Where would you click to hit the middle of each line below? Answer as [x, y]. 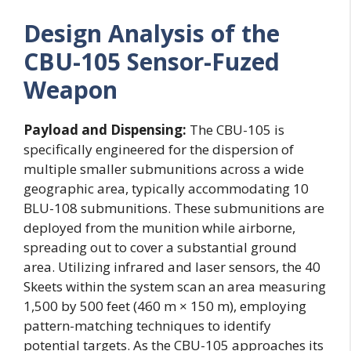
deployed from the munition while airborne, [159, 228]
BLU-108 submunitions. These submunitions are [174, 208]
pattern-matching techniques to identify [147, 326]
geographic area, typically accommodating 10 [166, 189]
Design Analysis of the [152, 34]
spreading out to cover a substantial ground [160, 248]
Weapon [71, 90]
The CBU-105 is [235, 130]
